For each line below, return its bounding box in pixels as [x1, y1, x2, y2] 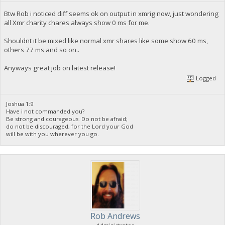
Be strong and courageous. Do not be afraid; [6, 115, 128, 123]
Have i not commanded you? [6, 107, 85, 116]
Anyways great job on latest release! [4, 63, 116, 72]
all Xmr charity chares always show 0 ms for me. [4, 18, 150, 27]
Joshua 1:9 [6, 100, 34, 108]
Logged [194, 74, 216, 82]
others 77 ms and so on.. [4, 45, 79, 54]
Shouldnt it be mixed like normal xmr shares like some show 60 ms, [4, 36, 208, 45]
